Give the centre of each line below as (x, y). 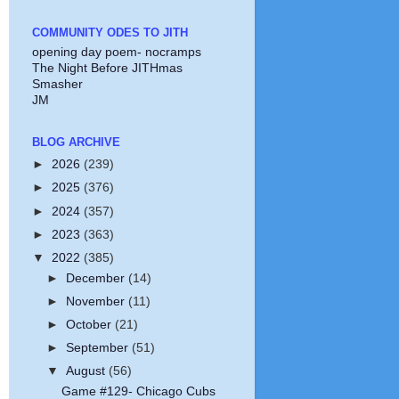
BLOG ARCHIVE (76, 142)
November (97, 301)
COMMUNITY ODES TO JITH (110, 32)
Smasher (57, 85)
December (97, 278)
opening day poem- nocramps (116, 53)
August (87, 371)
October (90, 324)
